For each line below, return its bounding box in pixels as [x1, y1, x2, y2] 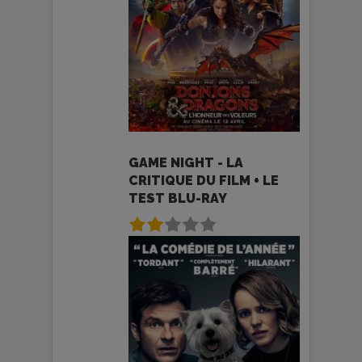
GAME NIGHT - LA [128, 154, 243, 170]
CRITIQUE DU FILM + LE [128, 172, 279, 188]
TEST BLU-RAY [128, 190, 227, 206]
